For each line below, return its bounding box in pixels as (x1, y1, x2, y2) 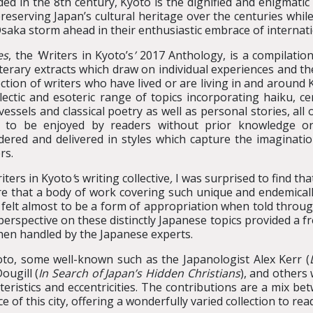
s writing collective (73, 170, 170, 186)
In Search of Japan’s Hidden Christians (38, 265, 240, 281)
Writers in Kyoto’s (38, 48, 134, 63)
